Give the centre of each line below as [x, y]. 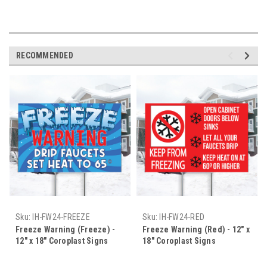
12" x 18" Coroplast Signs [62, 240]
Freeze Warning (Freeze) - [66, 229]
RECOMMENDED [45, 55]
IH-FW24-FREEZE [61, 217]
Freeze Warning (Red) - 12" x [196, 229]
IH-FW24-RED [182, 217]
